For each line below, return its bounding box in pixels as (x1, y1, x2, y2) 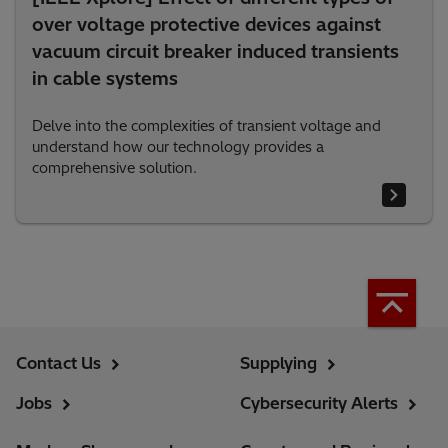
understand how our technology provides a (32, 138, 324, 157)
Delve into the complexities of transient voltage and (32, 117, 381, 136)
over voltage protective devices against (32, 13, 381, 37)
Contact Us (16, 353, 101, 374)
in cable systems (32, 67, 178, 91)
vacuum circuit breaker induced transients (32, 40, 399, 64)
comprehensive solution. (32, 159, 197, 178)
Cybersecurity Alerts (240, 393, 398, 414)
